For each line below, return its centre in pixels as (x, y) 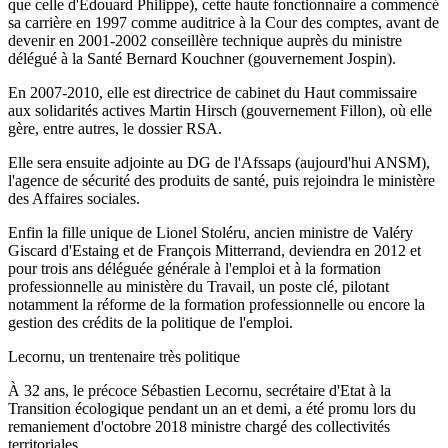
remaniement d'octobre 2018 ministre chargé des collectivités (199, 426)
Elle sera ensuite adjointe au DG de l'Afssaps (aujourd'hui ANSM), (219, 162)
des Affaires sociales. (74, 198)
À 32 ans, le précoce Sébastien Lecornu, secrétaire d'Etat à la (199, 390)
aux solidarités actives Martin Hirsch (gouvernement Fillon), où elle (220, 110)
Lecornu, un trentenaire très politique (124, 356)
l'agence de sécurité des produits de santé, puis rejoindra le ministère (221, 180)
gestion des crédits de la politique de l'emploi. (150, 322)
